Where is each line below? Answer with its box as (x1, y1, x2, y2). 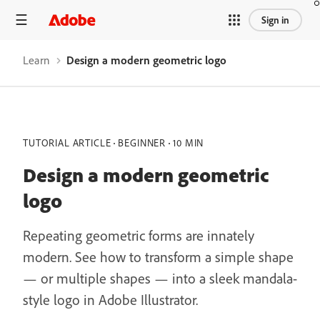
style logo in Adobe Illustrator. (23, 291, 198, 309)
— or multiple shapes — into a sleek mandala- (23, 269, 297, 287)
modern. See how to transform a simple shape (23, 248, 294, 266)
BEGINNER (118, 136, 166, 149)
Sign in (261, 13, 289, 26)
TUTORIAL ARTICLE (23, 136, 111, 149)
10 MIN (173, 136, 204, 149)
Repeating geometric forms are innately (23, 226, 254, 244)
